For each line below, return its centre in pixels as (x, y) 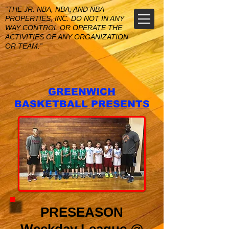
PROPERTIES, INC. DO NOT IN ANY (65, 18)
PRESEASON (82, 212)
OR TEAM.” (24, 46)
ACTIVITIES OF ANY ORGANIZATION (67, 37)
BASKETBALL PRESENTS (82, 104)
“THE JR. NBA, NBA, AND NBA (54, 9)
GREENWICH (82, 92)
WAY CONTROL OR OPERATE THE (64, 28)
